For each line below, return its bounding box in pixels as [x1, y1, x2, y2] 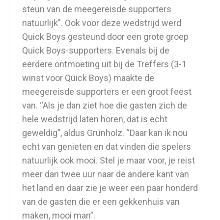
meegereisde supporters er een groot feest [22, 86, 192, 97]
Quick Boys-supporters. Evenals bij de [22, 45, 169, 55]
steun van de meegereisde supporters [22, 4, 171, 14]
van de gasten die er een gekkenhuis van [22, 196, 180, 207]
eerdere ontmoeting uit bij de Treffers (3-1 [22, 59, 187, 69]
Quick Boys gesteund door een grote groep [22, 31, 189, 42]
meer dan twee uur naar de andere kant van [22, 169, 189, 179]
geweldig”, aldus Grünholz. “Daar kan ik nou [22, 128, 188, 138]
